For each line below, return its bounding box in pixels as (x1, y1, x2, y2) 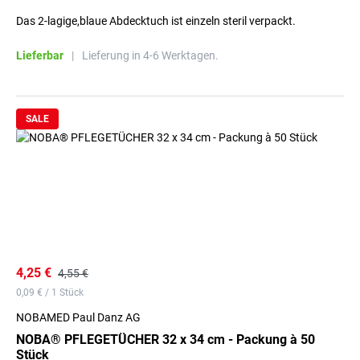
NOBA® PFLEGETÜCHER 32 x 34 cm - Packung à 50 (16, 332, 315, 347)
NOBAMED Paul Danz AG (16, 311, 141, 324)
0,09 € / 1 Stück (16, 287, 84, 298)
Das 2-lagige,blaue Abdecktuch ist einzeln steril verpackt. (16, 14, 296, 27)
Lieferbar (16, 49, 63, 62)
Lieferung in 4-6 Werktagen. (82, 49, 219, 62)
